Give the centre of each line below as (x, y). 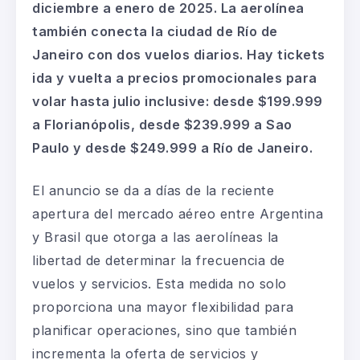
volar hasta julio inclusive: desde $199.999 (178, 101)
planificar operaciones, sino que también (164, 330)
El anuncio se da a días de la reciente (153, 190)
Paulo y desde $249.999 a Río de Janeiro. (172, 147)
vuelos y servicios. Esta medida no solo (160, 283)
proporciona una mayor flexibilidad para (163, 307)
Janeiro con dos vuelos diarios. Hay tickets (179, 54)
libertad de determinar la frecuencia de (159, 260)
